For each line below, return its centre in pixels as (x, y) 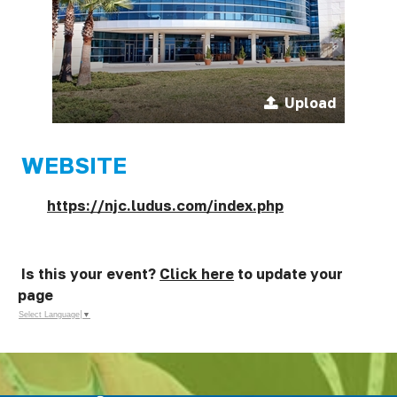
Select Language (49, 315)
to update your (289, 274)
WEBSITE (74, 165)
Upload (310, 103)
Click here (197, 274)
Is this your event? (91, 274)
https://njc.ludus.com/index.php (166, 206)
